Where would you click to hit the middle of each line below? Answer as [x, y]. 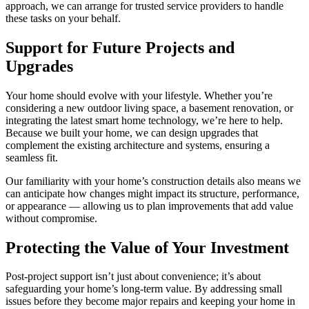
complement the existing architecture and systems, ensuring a [138, 145]
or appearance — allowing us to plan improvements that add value [149, 206]
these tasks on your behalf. [63, 18]
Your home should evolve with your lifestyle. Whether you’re [139, 95]
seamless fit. [32, 157]
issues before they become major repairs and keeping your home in [150, 301]
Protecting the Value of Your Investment [147, 247]
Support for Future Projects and [120, 47]
